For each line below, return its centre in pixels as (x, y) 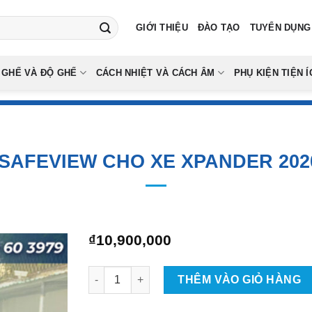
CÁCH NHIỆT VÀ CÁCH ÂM (155, 73)
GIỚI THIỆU (162, 28)
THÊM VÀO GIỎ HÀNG (240, 279)
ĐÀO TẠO (219, 28)
